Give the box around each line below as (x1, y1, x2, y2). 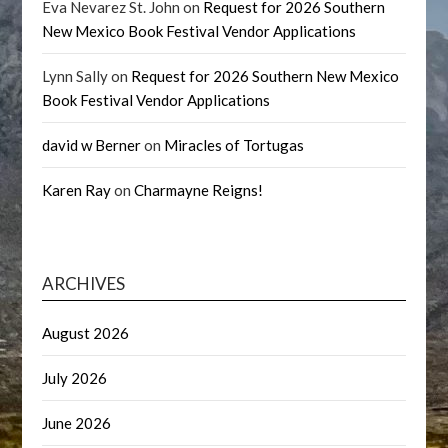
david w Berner (42, 136, 142, 154)
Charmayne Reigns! (134, 181, 264, 199)
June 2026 (42, 414, 112, 432)
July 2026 (42, 369, 108, 387)
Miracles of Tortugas (164, 136, 305, 154)
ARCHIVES (42, 273, 126, 294)
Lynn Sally (42, 67, 109, 85)
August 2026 (42, 324, 130, 342)
